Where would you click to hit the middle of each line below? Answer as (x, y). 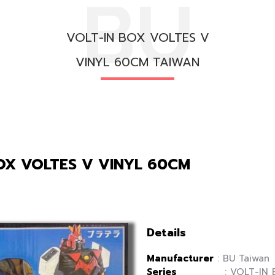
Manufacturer (180, 258)
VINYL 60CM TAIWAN (137, 62)
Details (166, 233)
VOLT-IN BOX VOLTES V (137, 37)
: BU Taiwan (242, 258)
